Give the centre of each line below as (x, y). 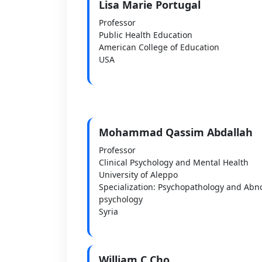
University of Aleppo (138, 174)
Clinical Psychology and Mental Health (173, 162)
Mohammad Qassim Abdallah (175, 132)
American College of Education (159, 47)
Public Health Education (145, 35)
